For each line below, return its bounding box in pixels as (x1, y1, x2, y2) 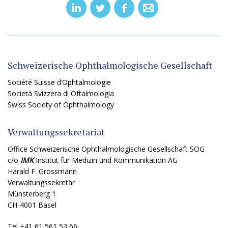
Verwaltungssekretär (8, 178, 75, 187)
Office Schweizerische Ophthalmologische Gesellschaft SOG (8, 144, 205, 154)
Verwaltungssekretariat (8, 126, 105, 138)
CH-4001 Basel (8, 200, 56, 210)
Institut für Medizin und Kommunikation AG (34, 155, 178, 165)
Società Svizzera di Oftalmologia (8, 89, 114, 98)
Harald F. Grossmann (8, 166, 77, 176)
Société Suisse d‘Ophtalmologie (8, 77, 111, 87)
